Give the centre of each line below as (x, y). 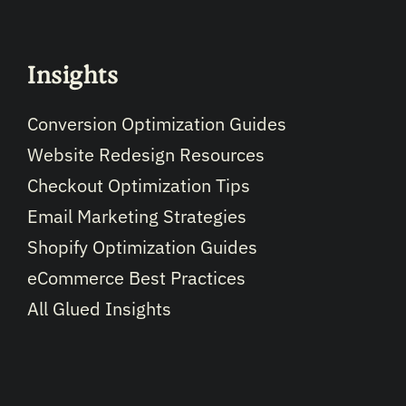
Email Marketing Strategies (137, 217)
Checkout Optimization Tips (139, 186)
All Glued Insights (99, 309)
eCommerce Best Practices (136, 278)
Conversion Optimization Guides (157, 124)
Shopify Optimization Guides (142, 247)
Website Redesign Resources (146, 155)
